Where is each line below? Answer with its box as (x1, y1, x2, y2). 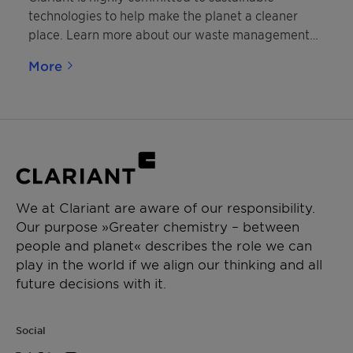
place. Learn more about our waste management (28, 26, 310, 42)
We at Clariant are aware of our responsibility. (16, 199, 315, 215)
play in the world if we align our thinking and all (16, 256, 322, 272)
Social (16, 324, 46, 336)
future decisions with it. (16, 275, 166, 291)
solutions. (28, 45, 82, 61)
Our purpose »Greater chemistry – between (16, 218, 299, 234)
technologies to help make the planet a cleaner (28, 7, 298, 23)
